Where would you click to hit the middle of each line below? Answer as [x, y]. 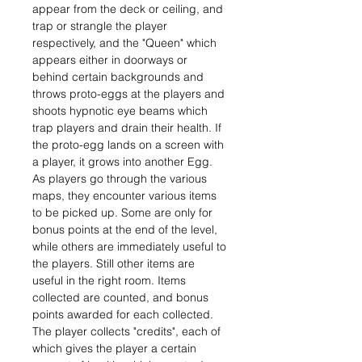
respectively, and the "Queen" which [124, 43]
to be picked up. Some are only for [122, 213]
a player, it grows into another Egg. [122, 162]
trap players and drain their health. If [127, 128]
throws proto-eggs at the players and [128, 94]
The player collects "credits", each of [126, 331]
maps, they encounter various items [124, 196]
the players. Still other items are [114, 263]
